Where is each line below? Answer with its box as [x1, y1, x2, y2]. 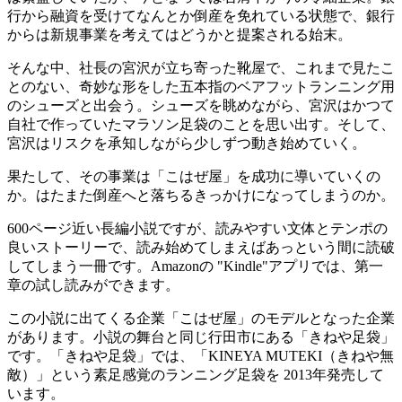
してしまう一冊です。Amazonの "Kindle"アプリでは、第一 [7, 258, 383, 274]
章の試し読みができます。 [7, 276, 179, 293]
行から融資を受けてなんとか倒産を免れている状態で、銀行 [7, 7, 395, 23]
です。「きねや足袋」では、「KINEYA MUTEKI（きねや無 [7, 347, 394, 363]
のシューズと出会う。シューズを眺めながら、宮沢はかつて [7, 97, 395, 113]
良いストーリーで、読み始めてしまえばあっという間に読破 [7, 239, 395, 255]
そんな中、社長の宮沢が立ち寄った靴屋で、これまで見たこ [7, 59, 395, 75]
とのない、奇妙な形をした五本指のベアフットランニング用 [7, 78, 395, 94]
